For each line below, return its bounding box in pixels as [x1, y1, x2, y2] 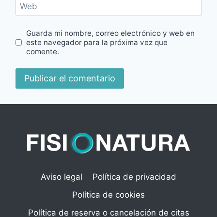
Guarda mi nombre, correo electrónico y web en [26, 28, 195, 38]
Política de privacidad [92, 172, 176, 182]
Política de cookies [72, 190, 145, 200]
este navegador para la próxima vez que [26, 37, 168, 47]
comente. [26, 46, 60, 56]
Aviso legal [41, 172, 83, 182]
